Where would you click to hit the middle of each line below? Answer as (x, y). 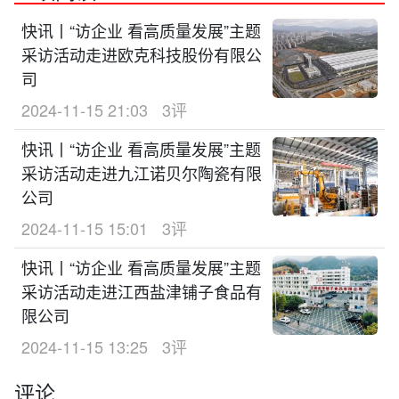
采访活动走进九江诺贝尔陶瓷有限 (142, 173)
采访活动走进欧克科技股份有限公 (142, 55)
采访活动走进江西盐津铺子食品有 (142, 292)
